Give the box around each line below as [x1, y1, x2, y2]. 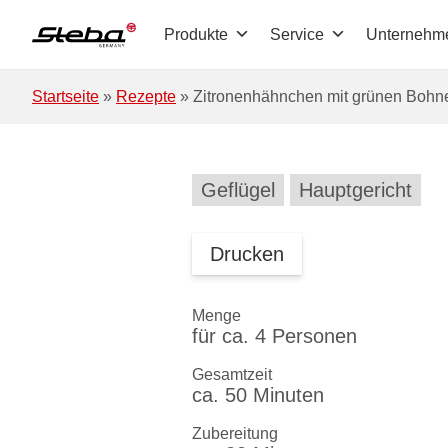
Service [270, 26, 324, 43]
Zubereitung [192, 425, 278, 442]
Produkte [164, 26, 228, 43]
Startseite [32, 88, 99, 105]
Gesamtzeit [192, 366, 272, 383]
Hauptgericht [299, 179, 412, 201]
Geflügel [201, 179, 275, 201]
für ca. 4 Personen [192, 325, 357, 347]
